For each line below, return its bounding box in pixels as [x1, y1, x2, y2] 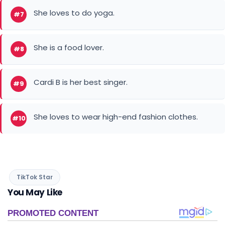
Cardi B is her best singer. [34, 76, 128, 87]
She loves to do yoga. [34, 7, 115, 18]
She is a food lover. [34, 42, 104, 53]
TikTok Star [17, 172, 53, 181]
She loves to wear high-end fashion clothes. [34, 111, 198, 122]
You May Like [8, 186, 62, 198]
